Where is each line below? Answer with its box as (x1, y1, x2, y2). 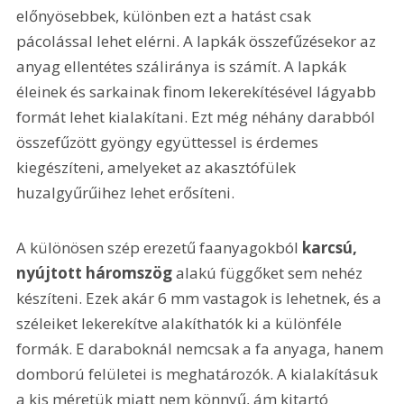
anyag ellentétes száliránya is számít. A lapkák (16, 55, 351, 77)
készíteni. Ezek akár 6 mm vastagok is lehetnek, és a (16, 288, 386, 309)
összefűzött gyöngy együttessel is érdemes (16, 131, 323, 152)
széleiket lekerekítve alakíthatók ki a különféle (16, 313, 346, 335)
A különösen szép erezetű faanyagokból (16, 237, 303, 259)
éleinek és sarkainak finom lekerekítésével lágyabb (16, 80, 381, 102)
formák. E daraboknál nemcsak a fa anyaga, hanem (16, 338, 388, 360)
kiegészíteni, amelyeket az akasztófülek (16, 156, 300, 178)
